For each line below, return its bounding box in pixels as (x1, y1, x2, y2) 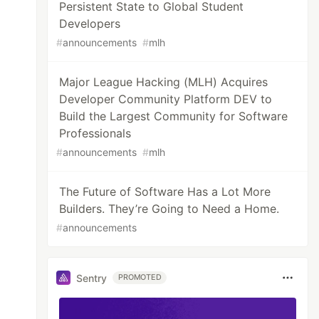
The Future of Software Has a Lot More (59, 184, 271, 199)
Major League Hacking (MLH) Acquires (59, 75, 268, 89)
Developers (59, 16, 121, 31)
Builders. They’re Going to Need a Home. (59, 202, 280, 216)
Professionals (59, 126, 132, 140)
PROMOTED (118, 273, 162, 282)
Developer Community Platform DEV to (59, 92, 273, 106)
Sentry (76, 271, 108, 284)
